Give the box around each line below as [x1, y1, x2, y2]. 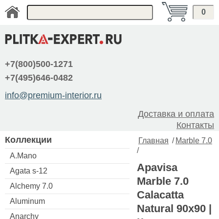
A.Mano [10, 151, 37, 160]
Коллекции [5, 134, 52, 145]
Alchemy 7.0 [10, 181, 53, 190]
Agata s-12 [10, 166, 47, 175]
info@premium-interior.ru [5, 90, 102, 100]
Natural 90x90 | [137, 202, 212, 215]
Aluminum [10, 197, 45, 205]
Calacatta [137, 189, 184, 201]
